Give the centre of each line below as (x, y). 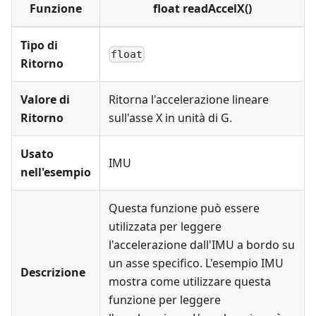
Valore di (45, 99)
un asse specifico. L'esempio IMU (196, 263)
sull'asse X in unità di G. (170, 118)
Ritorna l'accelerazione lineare (189, 99)
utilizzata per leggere (165, 226)
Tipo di (39, 45)
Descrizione (53, 272)
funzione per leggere (165, 300)
